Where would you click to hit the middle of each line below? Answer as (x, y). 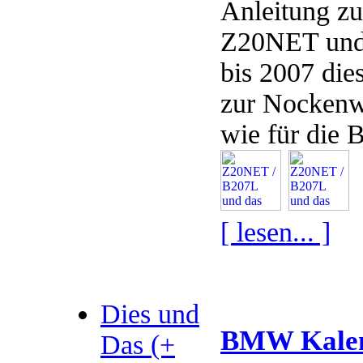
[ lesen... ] (275, 232)
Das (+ (138, 345)
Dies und (150, 314)
